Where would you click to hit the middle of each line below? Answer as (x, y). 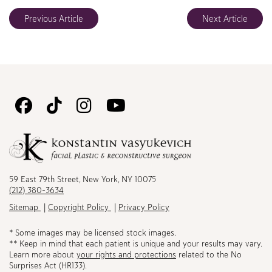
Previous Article (54, 18)
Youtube (155, 170)
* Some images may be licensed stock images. (93, 233)
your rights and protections (126, 255)
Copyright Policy (80, 207)
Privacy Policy (144, 207)
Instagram (127, 170)
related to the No (209, 255)
